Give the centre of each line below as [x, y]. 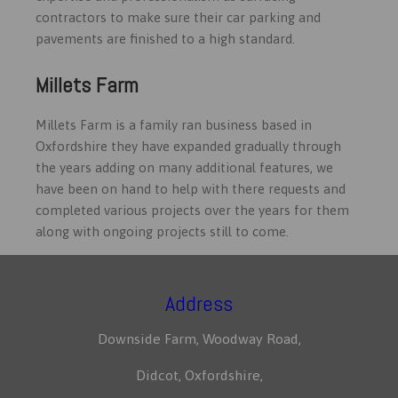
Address [199, 303]
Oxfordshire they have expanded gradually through [188, 146]
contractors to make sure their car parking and [178, 17]
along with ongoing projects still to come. [164, 231]
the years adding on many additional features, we [184, 167]
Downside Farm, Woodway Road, [199, 338]
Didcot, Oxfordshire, [199, 374]
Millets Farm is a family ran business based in [174, 124]
